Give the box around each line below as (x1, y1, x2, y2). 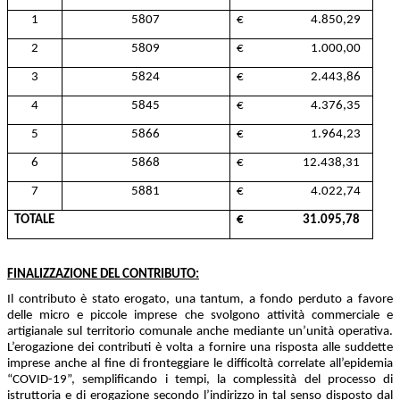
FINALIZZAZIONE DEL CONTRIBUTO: (7, 267, 199, 281)
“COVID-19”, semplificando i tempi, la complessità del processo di (7, 373, 393, 387)
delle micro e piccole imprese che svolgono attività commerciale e (7, 309, 393, 323)
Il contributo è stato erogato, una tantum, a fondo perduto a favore (7, 293, 393, 307)
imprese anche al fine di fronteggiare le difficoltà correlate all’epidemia (7, 357, 393, 371)
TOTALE (12, 212, 55, 227)
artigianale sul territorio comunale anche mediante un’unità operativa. (7, 325, 393, 339)
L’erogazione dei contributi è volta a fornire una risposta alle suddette (7, 341, 393, 355)
